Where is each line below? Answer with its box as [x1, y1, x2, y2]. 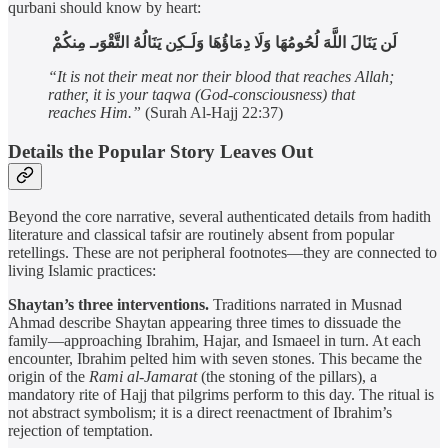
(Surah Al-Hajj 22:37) [141, 103, 283, 121]
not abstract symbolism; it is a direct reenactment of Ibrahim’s [8, 404, 392, 422]
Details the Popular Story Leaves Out [8, 140, 313, 162]
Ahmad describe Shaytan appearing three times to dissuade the [8, 314, 401, 332]
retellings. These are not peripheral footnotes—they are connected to [8, 244, 437, 262]
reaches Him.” [48, 103, 141, 121]
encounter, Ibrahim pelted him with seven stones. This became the [8, 350, 422, 368]
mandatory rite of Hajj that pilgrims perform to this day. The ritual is [8, 386, 434, 404]
